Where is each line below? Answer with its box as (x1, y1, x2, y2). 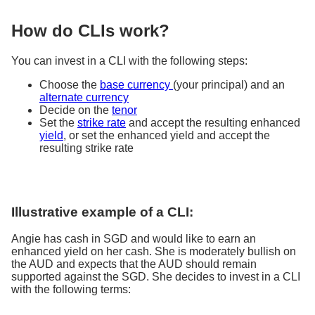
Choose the (39, 78, 100, 91)
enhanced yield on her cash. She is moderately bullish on (11, 245, 296, 258)
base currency (100, 78, 173, 91)
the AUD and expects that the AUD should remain (11, 258, 257, 271)
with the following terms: (11, 283, 131, 296)
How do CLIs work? (11, 21, 169, 41)
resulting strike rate (39, 141, 134, 154)
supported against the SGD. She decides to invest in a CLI (11, 271, 300, 283)
